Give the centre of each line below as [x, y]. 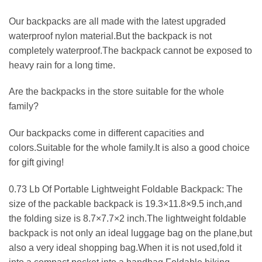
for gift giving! [36, 163]
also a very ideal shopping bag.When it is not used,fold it [125, 247]
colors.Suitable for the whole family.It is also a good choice [129, 148]
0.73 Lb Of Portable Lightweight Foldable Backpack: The [126, 189]
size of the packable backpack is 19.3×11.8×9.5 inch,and [125, 204]
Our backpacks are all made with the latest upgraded [117, 21]
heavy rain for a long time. [62, 65]
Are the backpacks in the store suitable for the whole [116, 92]
